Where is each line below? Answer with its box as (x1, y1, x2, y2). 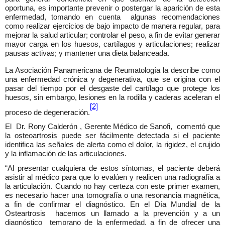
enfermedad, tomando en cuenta (5, 13, 126, 21)
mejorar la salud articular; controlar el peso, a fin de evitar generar (5, 31, 220, 39)
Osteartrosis (5, 209, 46, 217)
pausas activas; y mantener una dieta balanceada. (5, 49, 169, 57)
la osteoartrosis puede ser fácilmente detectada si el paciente (5, 132, 220, 140)
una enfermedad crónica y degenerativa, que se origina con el (5, 75, 220, 83)
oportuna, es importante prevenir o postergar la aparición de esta (5, 4, 220, 12)
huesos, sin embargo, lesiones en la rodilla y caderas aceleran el (5, 93, 220, 101)
